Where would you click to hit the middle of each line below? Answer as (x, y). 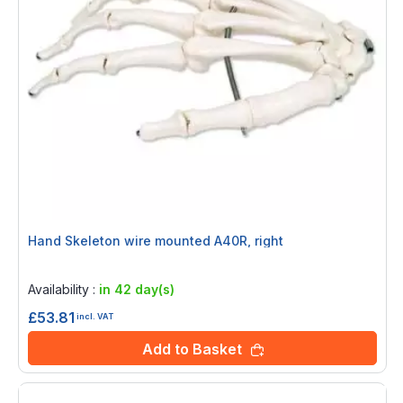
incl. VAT (95, 316)
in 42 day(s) (137, 290)
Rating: (51, 266)
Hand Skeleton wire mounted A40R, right (156, 241)
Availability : (63, 290)
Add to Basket (192, 349)
